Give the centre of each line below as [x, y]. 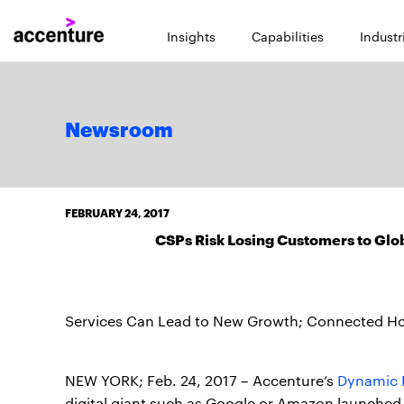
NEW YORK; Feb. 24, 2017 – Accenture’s [201, 380]
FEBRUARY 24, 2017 [117, 212]
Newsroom [119, 131]
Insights [191, 36]
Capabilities [288, 36]
